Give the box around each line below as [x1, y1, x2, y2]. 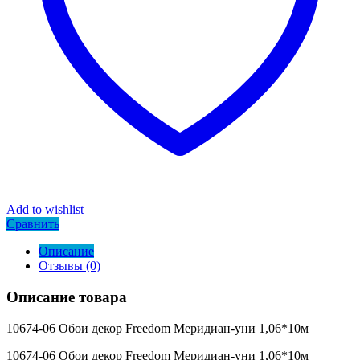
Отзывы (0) [39, 259, 100, 273]
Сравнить [6, 217, 59, 231]
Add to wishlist [6, 202, 84, 217]
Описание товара [6, 288, 127, 306]
